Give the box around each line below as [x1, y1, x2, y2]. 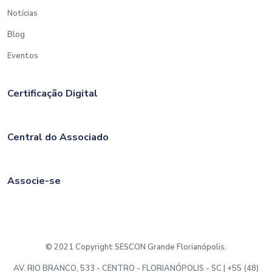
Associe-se [7, 174, 61, 188]
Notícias [7, 7, 38, 19]
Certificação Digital [7, 86, 98, 100]
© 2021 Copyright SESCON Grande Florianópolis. [46, 241, 226, 253]
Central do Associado [7, 130, 109, 144]
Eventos [7, 50, 38, 61]
